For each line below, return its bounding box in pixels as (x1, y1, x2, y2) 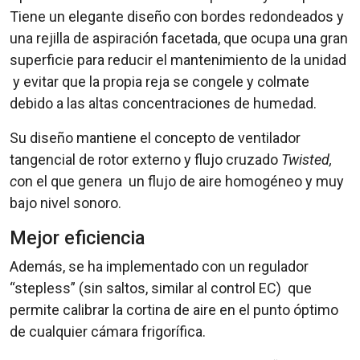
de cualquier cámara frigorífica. (10, 322, 206, 340)
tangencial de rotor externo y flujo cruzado (10, 150, 281, 168)
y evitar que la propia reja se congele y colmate (10, 72, 309, 90)
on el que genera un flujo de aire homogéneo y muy (17, 172, 344, 190)
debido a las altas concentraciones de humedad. (10, 94, 320, 112)
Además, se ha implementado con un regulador (10, 257, 309, 275)
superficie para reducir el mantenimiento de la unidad (10, 51, 346, 68)
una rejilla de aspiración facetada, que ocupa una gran (10, 29, 348, 47)
